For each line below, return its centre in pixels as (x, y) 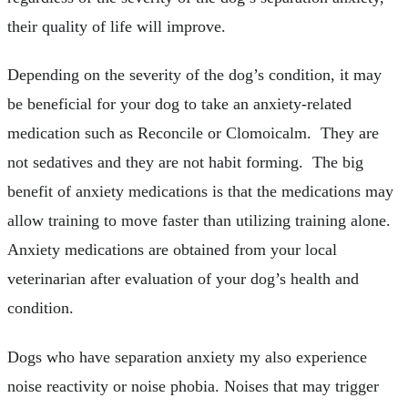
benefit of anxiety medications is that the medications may (200, 192)
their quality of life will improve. (117, 26)
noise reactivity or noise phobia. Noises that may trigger (193, 386)
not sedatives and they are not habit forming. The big (185, 163)
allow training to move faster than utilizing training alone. (201, 221)
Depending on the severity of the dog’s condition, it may (194, 75)
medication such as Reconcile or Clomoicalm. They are (193, 133)
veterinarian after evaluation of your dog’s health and (183, 279)
